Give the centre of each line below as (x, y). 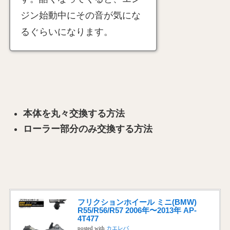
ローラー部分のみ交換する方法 (88, 129)
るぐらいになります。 (66, 32)
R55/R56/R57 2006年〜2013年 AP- (137, 210)
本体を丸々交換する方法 (74, 113)
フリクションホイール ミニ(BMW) (137, 202)
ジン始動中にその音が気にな (80, 15)
